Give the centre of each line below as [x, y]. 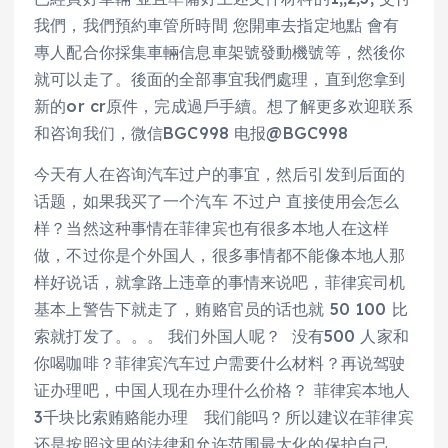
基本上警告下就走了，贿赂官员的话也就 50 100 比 [221, 308]
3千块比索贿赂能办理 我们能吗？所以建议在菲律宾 [224, 416]
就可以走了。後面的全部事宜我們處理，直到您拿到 [220, 78]
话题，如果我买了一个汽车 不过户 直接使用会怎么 [217, 200]
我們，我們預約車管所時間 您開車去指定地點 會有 [217, 24]
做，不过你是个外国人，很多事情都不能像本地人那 [220, 254]
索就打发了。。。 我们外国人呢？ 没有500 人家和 [221, 335]
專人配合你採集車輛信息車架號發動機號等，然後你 [220, 51]
